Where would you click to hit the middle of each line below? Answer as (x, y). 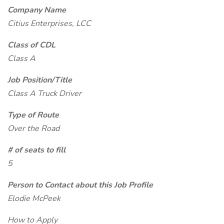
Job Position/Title (40, 80)
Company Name (37, 10)
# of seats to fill (36, 150)
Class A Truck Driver (44, 93)
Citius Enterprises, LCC (49, 23)
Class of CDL (31, 45)
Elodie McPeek (34, 198)
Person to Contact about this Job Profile (80, 185)
